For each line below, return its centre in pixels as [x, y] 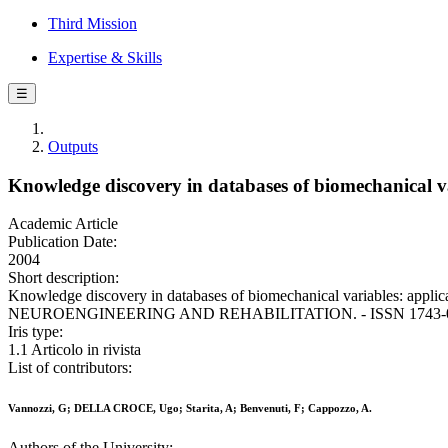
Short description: [63, 278]
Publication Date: [62, 242]
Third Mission [92, 23]
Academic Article [63, 224]
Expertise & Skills [105, 57]
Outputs [73, 146]
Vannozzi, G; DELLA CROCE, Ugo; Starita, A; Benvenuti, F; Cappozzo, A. [190, 408]
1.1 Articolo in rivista [74, 350]
